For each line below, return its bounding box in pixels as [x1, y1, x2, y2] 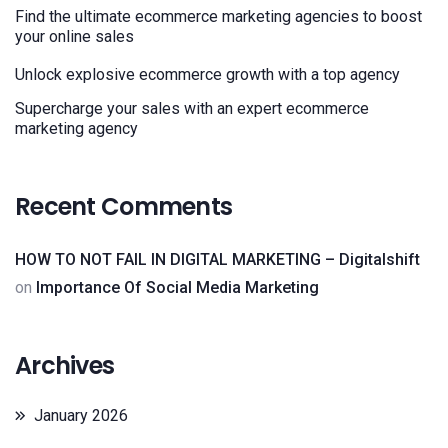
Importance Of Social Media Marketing [36, 277, 319, 297]
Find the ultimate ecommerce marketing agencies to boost [15, 6, 422, 26]
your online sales [15, 26, 134, 46]
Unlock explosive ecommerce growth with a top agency [15, 64, 400, 84]
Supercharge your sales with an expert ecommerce [15, 98, 369, 118]
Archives [15, 348, 115, 382]
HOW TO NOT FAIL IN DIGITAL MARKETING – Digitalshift [15, 249, 420, 269]
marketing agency [15, 118, 138, 138]
